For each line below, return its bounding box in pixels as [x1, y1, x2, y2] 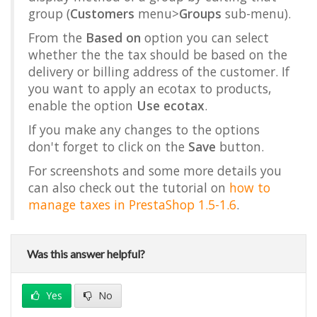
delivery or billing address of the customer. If [28, 63, 289, 80]
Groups [179, 5, 221, 22]
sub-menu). [221, 5, 291, 22]
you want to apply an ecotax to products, [28, 80, 272, 97]
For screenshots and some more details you [28, 162, 282, 179]
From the [28, 29, 86, 46]
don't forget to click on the [28, 138, 188, 155]
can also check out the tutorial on [28, 179, 229, 196]
